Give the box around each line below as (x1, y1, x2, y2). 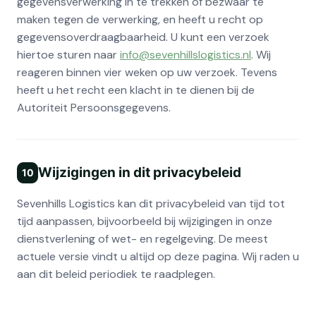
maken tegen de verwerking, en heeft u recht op (17, 11, 263, 27)
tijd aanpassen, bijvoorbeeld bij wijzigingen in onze (17, 213, 272, 229)
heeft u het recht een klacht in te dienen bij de (17, 82, 255, 97)
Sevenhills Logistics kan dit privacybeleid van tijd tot (17, 195, 285, 211)
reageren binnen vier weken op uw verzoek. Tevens (17, 64, 277, 80)
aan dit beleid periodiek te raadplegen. (17, 266, 215, 281)
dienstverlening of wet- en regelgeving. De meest (17, 231, 268, 246)
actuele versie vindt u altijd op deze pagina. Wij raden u (17, 248, 299, 264)
